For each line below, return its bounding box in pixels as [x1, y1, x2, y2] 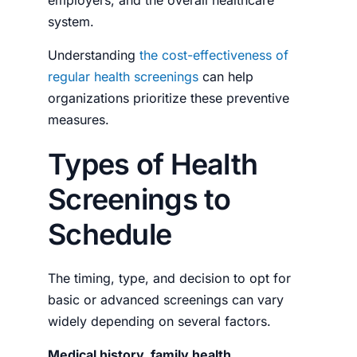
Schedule [48, 216, 172, 252]
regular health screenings [48, 68, 198, 84]
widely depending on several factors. [48, 312, 275, 329]
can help [198, 68, 253, 84]
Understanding [48, 46, 139, 63]
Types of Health [48, 146, 258, 182]
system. [48, 13, 98, 29]
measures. [48, 111, 109, 127]
